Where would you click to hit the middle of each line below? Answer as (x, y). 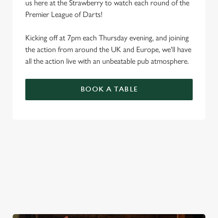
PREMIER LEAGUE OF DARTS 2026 (103, 150)
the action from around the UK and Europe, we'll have (108, 49)
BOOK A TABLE (109, 89)
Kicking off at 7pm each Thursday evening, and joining (107, 38)
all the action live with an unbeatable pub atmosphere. (107, 61)
